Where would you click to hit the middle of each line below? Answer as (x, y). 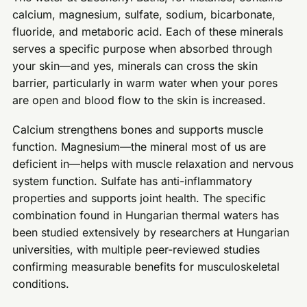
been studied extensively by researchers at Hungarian (151, 232)
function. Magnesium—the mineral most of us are (139, 146)
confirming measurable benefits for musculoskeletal (146, 266)
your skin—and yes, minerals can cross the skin (135, 66)
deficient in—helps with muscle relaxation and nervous (153, 163)
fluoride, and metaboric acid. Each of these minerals (148, 32)
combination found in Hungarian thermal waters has (146, 215)
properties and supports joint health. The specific (139, 198)
